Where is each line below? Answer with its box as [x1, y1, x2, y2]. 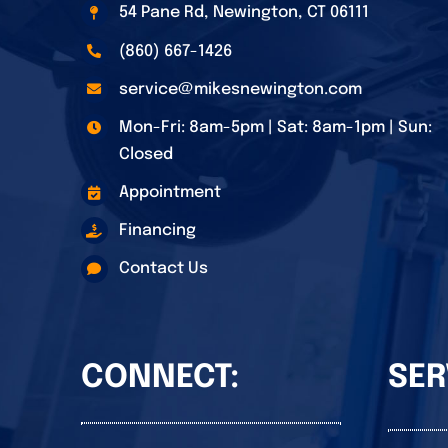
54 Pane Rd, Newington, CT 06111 [118, 4, 369, 22]
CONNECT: [80, 361, 239, 395]
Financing [118, 222, 196, 240]
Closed [118, 145, 173, 163]
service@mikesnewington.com [118, 80, 362, 98]
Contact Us [118, 260, 208, 278]
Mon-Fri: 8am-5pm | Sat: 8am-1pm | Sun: [118, 118, 432, 136]
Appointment [118, 184, 221, 202]
